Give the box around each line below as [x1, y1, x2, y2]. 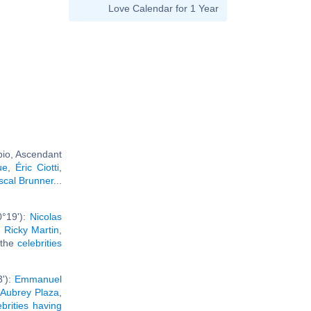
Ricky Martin [3, 224, 60, 235]
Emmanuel [15, 273, 62, 285]
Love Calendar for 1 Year [108, 3, 219, 14]
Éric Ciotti [15, 161, 59, 173]
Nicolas [30, 210, 62, 222]
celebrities [17, 237, 62, 249]
